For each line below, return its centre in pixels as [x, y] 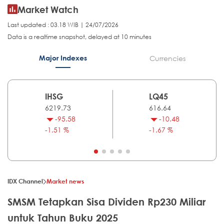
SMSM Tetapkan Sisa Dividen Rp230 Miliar [106, 202]
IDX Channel [25, 181]
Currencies [167, 58]
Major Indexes [63, 58]
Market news [65, 181]
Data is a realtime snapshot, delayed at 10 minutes [79, 37]
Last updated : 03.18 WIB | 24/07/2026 [63, 25]
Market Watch [48, 10]
